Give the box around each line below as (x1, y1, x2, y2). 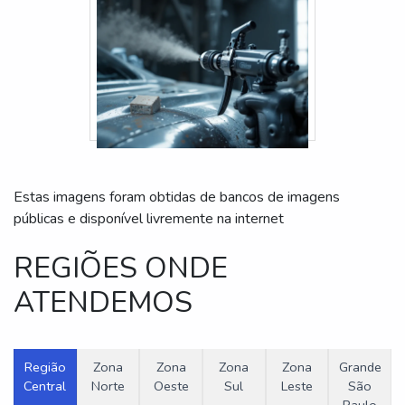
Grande (338, 358, 381, 377)
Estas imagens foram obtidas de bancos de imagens (14, 187, 340, 208)
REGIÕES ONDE (14, 249, 228, 288)
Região (24, 358, 66, 377)
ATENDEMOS (14, 283, 193, 323)
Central (24, 377, 67, 396)
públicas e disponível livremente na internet (14, 209, 284, 230)
